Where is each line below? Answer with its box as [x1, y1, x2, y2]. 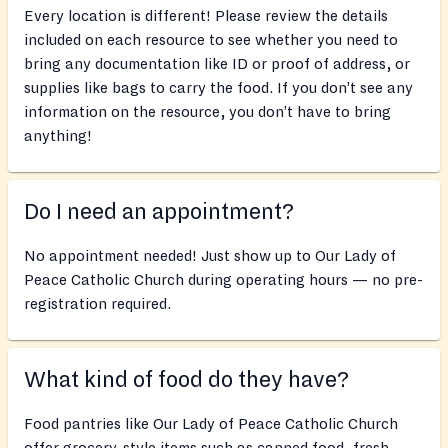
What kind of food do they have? [24, 368, 349, 393]
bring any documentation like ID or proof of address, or [24, 56, 410, 73]
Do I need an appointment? [24, 200, 294, 225]
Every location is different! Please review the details [24, 8, 388, 25]
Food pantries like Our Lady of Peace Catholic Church [24, 416, 398, 433]
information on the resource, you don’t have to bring [24, 104, 391, 121]
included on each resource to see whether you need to [24, 32, 398, 49]
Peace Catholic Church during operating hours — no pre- [24, 272, 423, 289]
